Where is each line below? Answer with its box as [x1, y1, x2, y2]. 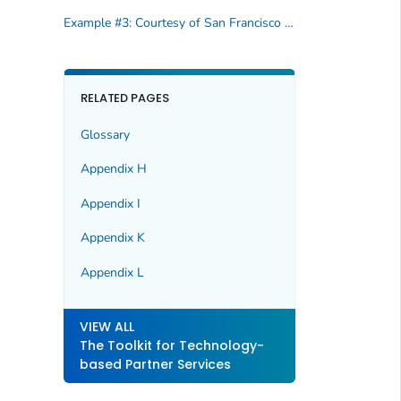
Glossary [80, 125, 130, 143]
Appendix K [80, 229, 145, 247]
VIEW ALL [79, 318, 134, 337]
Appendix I [80, 194, 141, 212]
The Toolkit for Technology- [79, 337, 264, 355]
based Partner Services [79, 355, 231, 374]
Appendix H [80, 160, 147, 178]
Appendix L [80, 263, 144, 281]
